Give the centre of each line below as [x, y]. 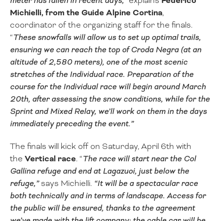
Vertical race [50, 159]
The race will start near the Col [139, 159]
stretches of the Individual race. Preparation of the [102, 74]
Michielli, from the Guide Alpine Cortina [86, 12]
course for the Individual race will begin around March [108, 86]
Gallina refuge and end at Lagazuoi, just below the [99, 171]
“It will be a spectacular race [146, 184]
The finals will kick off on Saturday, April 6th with [101, 147]
